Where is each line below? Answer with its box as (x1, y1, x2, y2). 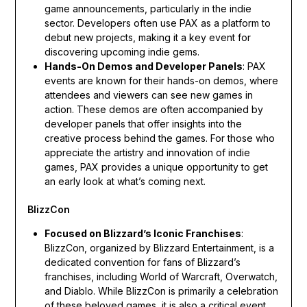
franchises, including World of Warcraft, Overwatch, (44, 270, 278, 282)
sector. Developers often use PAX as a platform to (44, 16, 271, 29)
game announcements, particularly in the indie (44, 2, 251, 14)
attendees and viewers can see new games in (44, 88, 253, 101)
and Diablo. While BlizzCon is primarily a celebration (44, 284, 278, 297)
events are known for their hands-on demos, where (44, 74, 278, 86)
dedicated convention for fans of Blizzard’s (44, 256, 241, 268)
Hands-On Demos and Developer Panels (44, 60, 243, 72)
